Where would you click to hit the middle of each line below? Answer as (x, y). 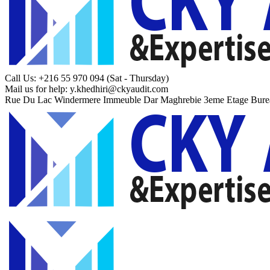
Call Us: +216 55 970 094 (55, 78)
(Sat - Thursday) (138, 78)
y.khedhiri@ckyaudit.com (119, 89)
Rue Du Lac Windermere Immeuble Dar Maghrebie (103, 100)
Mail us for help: (36, 89)
